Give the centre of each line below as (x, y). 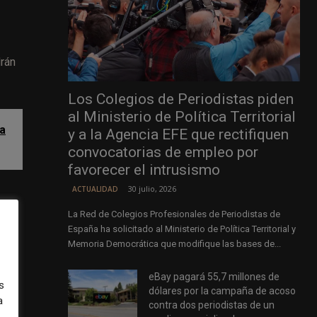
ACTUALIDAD (95, 189)
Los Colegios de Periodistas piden (180, 99)
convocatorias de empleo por (163, 152)
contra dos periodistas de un (212, 305)
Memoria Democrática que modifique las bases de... (174, 244)
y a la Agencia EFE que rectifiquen (178, 135)
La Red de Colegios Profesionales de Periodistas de (174, 214)
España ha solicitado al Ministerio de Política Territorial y (181, 229)
